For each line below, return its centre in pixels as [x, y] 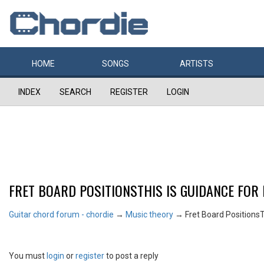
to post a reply [131, 256]
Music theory [149, 214]
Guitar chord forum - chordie [61, 214]
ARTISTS [197, 64]
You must [28, 256]
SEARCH [75, 92]
